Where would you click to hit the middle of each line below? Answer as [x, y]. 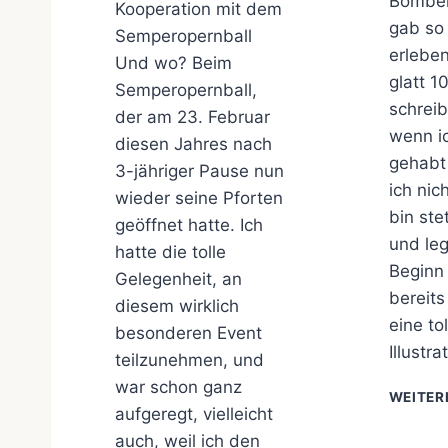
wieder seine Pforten [199, 198]
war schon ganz [178, 387]
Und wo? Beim [173, 63]
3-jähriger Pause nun [199, 171]
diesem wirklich [177, 306]
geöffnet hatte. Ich [189, 225]
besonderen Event [188, 333]
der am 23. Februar [192, 117]
